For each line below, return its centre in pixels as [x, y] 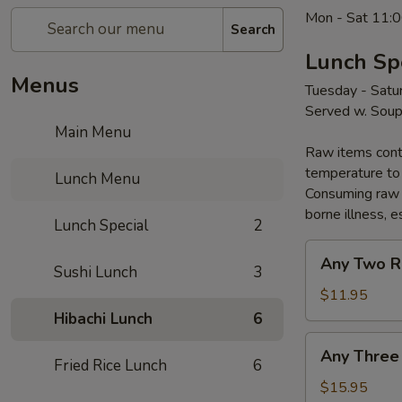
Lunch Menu [96, 179]
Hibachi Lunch [103, 319]
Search [253, 29]
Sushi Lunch [96, 272]
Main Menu [92, 132]
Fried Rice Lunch [110, 366]
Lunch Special [101, 226]
